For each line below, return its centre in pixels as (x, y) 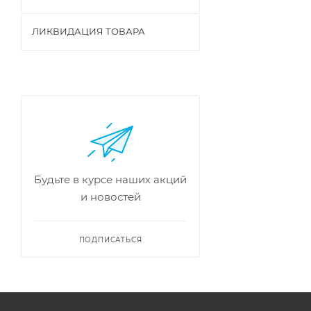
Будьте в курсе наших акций (110, 179)
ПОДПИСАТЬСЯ (110, 239)
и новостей (110, 196)
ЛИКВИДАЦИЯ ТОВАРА (89, 31)
